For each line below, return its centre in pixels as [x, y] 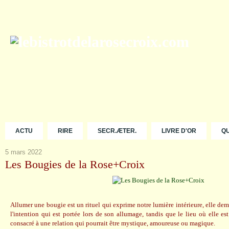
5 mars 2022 [24, 152]
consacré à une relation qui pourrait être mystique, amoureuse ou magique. [113, 223]
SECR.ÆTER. [117, 131]
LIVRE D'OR [179, 131]
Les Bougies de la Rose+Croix [75, 164]
